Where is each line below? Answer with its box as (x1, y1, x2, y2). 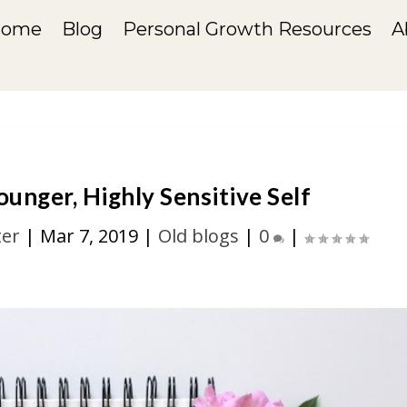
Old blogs (157, 223, 239, 248)
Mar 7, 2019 (39, 223, 138, 248)
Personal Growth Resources (123, 17, 372, 40)
